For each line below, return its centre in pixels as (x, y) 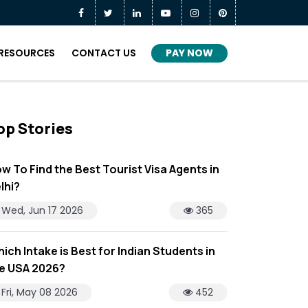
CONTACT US (104, 53)
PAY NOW (189, 53)
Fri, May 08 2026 (40, 292)
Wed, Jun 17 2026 (42, 210)
